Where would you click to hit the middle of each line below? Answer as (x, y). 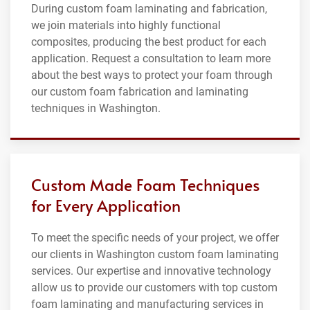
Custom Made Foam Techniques (145, 184)
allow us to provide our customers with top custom (154, 287)
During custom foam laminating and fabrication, (149, 8)
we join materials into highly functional (126, 25)
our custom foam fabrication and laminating (140, 91)
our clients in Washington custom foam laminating (155, 254)
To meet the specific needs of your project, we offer (155, 237)
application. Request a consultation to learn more (151, 58)
